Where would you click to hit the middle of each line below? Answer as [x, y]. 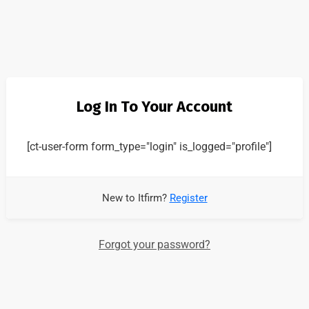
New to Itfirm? [136, 198]
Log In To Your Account [154, 107]
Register [188, 198]
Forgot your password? [154, 245]
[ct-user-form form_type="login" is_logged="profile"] [149, 147]
